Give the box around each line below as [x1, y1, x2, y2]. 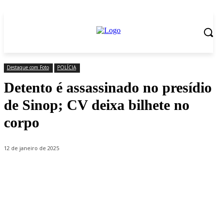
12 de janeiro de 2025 [4, 144, 59, 152]
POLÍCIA [57, 64, 76, 71]
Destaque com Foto [7, 64, 49, 71]
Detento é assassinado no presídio [4, 79, 212, 95]
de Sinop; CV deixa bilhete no [4, 97, 189, 113]
